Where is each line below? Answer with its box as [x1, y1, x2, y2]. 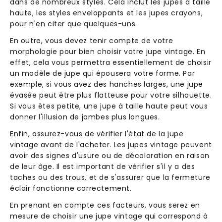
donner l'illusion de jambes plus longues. [10, 111, 160, 122]
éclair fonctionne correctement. [10, 183, 132, 193]
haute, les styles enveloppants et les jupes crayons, [10, 7, 203, 18]
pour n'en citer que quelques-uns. [10, 18, 137, 29]
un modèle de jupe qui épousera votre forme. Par [10, 68, 195, 78]
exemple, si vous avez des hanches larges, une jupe [10, 79, 204, 89]
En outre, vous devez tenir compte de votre [10, 35, 173, 46]
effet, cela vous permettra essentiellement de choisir [10, 57, 212, 67]
